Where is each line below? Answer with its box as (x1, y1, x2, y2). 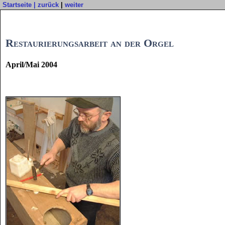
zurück (38, 1, 59, 9)
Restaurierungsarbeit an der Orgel (6, 37, 174, 49)
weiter (65, 1, 83, 9)
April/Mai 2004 (6, 60, 57, 69)
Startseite (3, 1, 32, 9)
